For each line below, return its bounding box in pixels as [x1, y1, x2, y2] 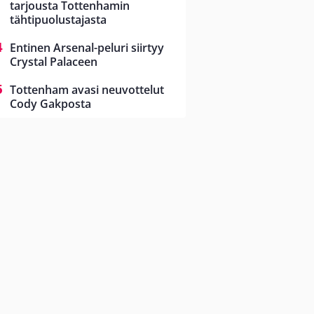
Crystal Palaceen [10, 54, 97, 70]
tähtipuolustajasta [10, 12, 107, 28]
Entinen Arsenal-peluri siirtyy [10, 40, 164, 56]
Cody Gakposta [10, 96, 91, 112]
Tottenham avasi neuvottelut [10, 82, 164, 98]
